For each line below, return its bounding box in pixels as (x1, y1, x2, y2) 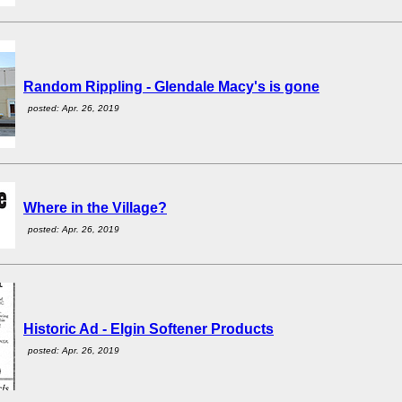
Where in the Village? (23, 200, 167, 215)
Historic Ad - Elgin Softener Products (23, 321, 274, 336)
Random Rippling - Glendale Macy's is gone (23, 79, 319, 94)
